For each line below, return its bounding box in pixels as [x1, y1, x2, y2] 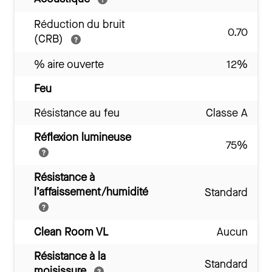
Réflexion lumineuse [34, 130, 131, 144]
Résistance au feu [34, 106, 120, 120]
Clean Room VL [34, 225, 108, 239]
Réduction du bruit [34, 17, 125, 32]
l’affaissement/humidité [34, 185, 148, 199]
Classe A [206, 106, 248, 120]
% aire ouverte [34, 57, 104, 72]
